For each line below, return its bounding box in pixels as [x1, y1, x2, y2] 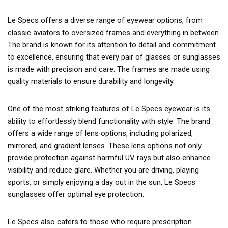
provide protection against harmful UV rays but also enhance [8, 153, 211, 162]
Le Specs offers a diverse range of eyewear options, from [8, 16, 203, 25]
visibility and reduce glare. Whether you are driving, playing [8, 165, 199, 175]
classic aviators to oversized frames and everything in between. [8, 28, 220, 37]
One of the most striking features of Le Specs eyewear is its [8, 104, 210, 113]
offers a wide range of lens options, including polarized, [8, 129, 193, 138]
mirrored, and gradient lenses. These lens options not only [8, 141, 202, 150]
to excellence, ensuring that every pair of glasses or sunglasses [8, 52, 220, 62]
